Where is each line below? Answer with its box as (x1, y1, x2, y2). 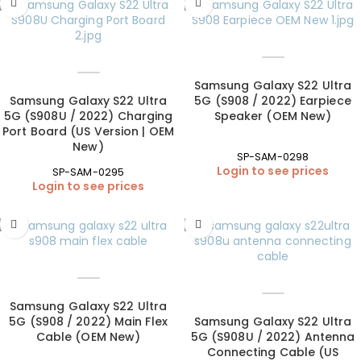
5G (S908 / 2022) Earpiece (194, 92, 351, 109)
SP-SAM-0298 (236, 150, 309, 164)
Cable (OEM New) (35, 329, 141, 346)
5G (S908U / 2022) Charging (3, 107, 173, 124)
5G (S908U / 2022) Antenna (190, 329, 355, 346)
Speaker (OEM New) (214, 107, 332, 124)
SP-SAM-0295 (52, 165, 125, 180)
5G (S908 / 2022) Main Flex (9, 313, 168, 330)
